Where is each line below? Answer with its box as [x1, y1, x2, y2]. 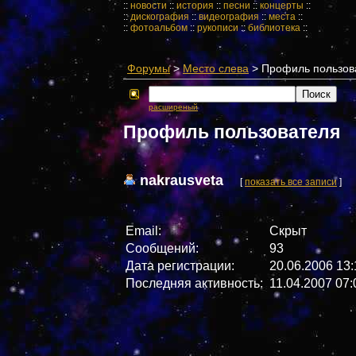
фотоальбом [130, 22, 188, 33]
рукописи [197, 22, 238, 33]
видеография [199, 11, 259, 22]
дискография [130, 11, 189, 22]
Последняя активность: [126, 277, 266, 290]
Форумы [127, 63, 170, 75]
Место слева [183, 63, 249, 75]
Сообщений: [126, 242, 202, 255]
